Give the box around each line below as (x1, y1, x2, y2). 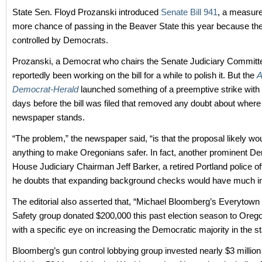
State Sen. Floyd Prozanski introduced (12, 7, 161, 17)
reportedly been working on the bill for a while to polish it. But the (12, 70, 257, 80)
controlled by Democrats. (12, 35, 108, 45)
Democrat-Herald (12, 84, 78, 94)
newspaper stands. (12, 112, 85, 122)
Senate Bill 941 (161, 7, 218, 17)
